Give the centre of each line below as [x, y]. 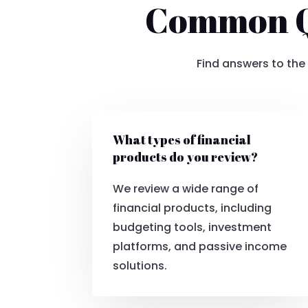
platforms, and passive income [200, 247]
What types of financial [182, 140]
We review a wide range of [186, 189]
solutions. [140, 266]
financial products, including [192, 208]
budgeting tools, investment [192, 228]
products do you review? [186, 157]
